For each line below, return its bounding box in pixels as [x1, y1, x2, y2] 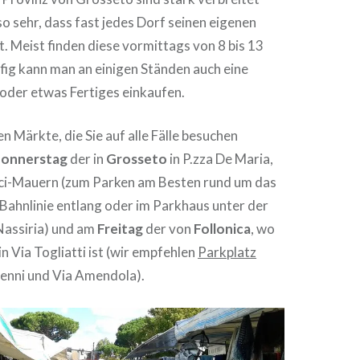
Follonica [191, 220, 252, 237]
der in [67, 150, 107, 167]
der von [143, 220, 192, 237]
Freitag [97, 220, 144, 237]
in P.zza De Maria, [167, 150, 274, 167]
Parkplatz [198, 243, 257, 260]
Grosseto [106, 150, 168, 167]
